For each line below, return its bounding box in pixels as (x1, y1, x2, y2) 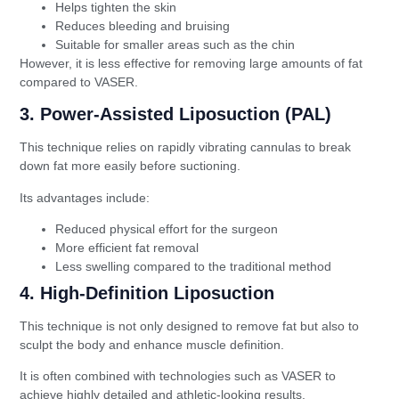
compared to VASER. (20, 74, 139, 89)
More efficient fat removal (55, 240, 199, 255)
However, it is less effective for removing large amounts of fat (20, 55, 363, 70)
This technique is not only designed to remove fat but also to (20, 318, 360, 333)
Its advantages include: (20, 190, 151, 205)
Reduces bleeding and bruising (55, 18, 231, 33)
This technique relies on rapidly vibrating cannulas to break (20, 140, 352, 155)
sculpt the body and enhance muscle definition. (20, 337, 285, 352)
